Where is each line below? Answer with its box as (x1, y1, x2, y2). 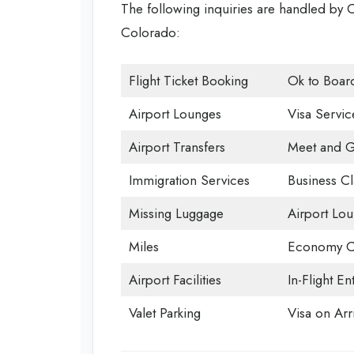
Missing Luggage (128, 204, 224, 223)
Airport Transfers (128, 137, 225, 156)
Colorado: (121, 22, 180, 42)
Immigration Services (128, 171, 250, 190)
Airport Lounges (128, 104, 221, 123)
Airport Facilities (128, 270, 221, 289)
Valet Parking (128, 303, 201, 322)
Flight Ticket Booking (128, 71, 248, 90)
